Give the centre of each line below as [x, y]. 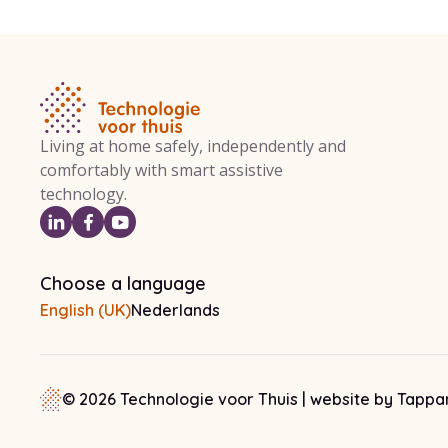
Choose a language [123, 283]
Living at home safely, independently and [193, 146]
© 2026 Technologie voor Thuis [180, 399]
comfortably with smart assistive [161, 170]
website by [353, 399]
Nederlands [175, 310]
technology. [83, 194]
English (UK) [85, 310]
